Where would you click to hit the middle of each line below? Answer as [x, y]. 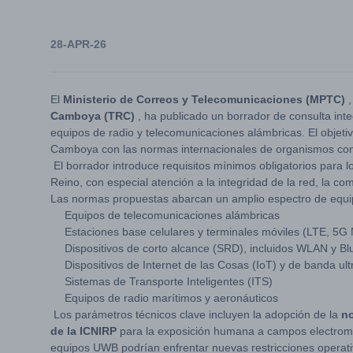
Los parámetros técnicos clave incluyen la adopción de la [196, 314]
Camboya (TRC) [93, 116]
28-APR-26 [78, 44]
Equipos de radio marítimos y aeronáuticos [170, 298]
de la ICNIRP [84, 331]
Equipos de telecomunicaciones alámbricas [171, 215]
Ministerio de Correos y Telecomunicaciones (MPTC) [204, 99]
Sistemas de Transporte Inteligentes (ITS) [167, 281]
